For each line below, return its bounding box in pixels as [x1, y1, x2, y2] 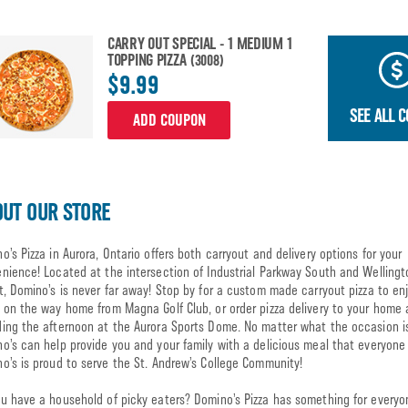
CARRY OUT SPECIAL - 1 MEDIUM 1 [107, 34, 292, 54]
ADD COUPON [132, 110, 206, 130]
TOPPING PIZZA [107, 50, 189, 70]
